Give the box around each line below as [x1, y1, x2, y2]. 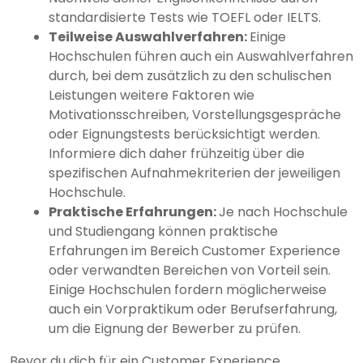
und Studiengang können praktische [49, 222, 278, 241]
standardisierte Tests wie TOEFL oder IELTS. [49, 8, 321, 28]
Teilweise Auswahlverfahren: [49, 28, 250, 47]
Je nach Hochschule [219, 203, 348, 222]
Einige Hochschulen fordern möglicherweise [49, 280, 327, 300]
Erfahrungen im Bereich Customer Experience [49, 241, 340, 261]
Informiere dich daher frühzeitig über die [49, 144, 305, 164]
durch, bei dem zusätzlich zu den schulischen [49, 66, 331, 86]
